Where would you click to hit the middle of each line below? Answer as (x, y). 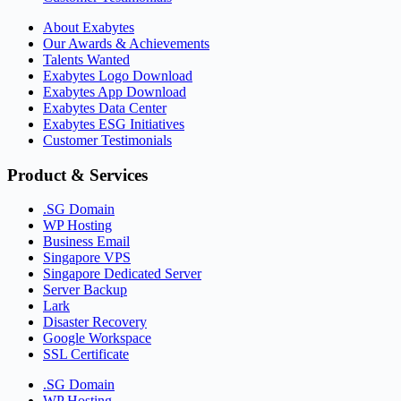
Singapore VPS (87, 258)
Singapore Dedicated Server (122, 274)
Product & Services (77, 175)
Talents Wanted (86, 59)
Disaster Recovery (95, 322)
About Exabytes (89, 27)
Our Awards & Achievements (126, 43)
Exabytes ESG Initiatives (114, 124)
